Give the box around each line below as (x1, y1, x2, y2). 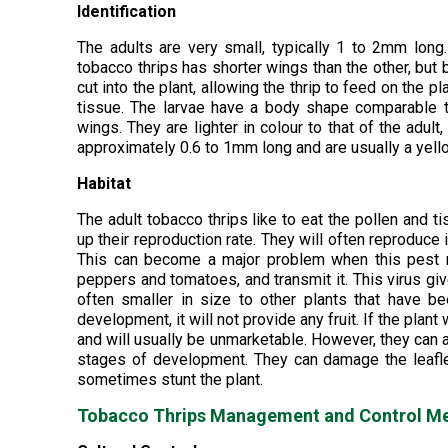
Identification (77, 2, 176, 21)
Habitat (77, 174, 131, 193)
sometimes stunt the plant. (77, 370, 263, 389)
